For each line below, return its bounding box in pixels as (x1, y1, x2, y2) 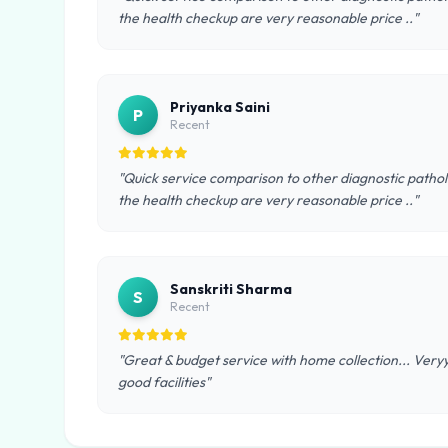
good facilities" (118, 373, 211, 391)
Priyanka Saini (170, 98, 270, 116)
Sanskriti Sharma (170, 280, 292, 298)
